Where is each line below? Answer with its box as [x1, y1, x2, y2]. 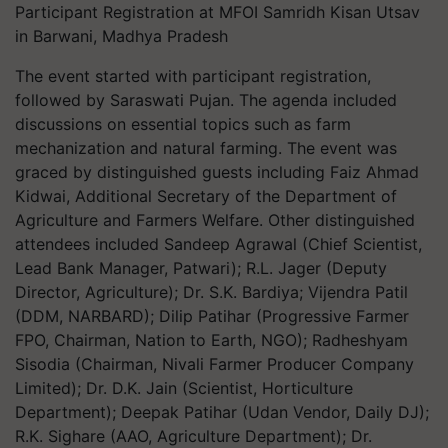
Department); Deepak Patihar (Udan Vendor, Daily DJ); [15, 402, 429, 422]
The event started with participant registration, [15, 66, 371, 86]
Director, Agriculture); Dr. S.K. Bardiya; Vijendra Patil [15, 282, 408, 302]
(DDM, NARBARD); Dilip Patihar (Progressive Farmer [15, 306, 409, 326]
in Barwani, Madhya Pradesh [15, 26, 228, 46]
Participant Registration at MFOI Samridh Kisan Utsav [15, 2, 420, 22]
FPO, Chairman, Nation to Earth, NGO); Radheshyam [15, 330, 408, 350]
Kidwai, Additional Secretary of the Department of [15, 186, 397, 206]
